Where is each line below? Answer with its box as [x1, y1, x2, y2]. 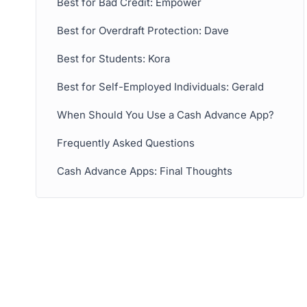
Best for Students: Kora [57, 51, 170, 65]
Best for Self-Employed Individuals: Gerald [57, 79, 267, 93]
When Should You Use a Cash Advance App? [57, 108, 274, 121]
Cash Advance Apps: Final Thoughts [57, 164, 232, 177]
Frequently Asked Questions [57, 136, 195, 149]
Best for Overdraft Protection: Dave [57, 23, 232, 37]
